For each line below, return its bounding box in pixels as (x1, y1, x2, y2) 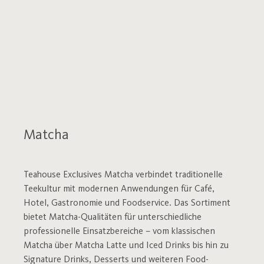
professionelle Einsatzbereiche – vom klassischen (24, 227, 215, 236)
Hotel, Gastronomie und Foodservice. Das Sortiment (24, 199, 230, 208)
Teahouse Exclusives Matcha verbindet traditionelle (24, 170, 223, 180)
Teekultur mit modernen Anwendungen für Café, (24, 184, 214, 194)
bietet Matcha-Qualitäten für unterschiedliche (24, 213, 202, 222)
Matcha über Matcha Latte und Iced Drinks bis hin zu (24, 241, 229, 250)
